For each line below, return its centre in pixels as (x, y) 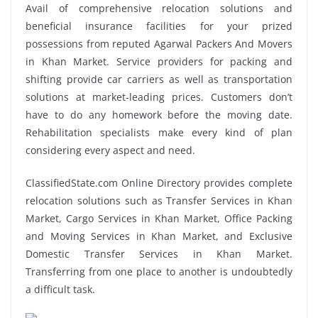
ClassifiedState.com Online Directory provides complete (159, 182)
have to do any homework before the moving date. (159, 114)
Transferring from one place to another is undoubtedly (159, 271)
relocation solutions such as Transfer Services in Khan (159, 200)
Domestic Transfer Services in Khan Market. (159, 253)
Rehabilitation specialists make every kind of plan (159, 132)
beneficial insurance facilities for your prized (159, 26)
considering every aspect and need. (110, 150)
